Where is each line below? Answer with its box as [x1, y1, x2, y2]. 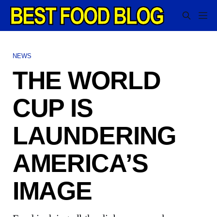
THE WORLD [12, 66, 161, 94]
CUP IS [12, 93, 93, 122]
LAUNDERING [12, 121, 176, 150]
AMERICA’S [12, 149, 148, 177]
